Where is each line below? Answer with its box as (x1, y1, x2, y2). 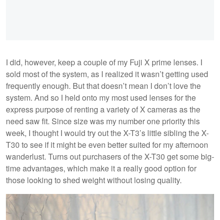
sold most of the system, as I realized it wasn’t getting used (6, 68, 208, 80)
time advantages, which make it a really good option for (6, 162, 196, 174)
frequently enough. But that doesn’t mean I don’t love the (6, 80, 201, 91)
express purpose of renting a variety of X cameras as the (6, 103, 200, 115)
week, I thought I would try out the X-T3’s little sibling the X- (6, 127, 209, 138)
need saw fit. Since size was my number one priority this (6, 115, 200, 127)
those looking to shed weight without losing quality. (6, 174, 182, 186)
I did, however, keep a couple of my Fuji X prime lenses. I (6, 56, 202, 68)
